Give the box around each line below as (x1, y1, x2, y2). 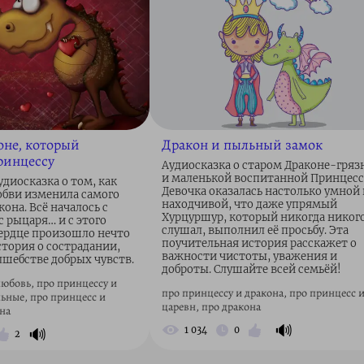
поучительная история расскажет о (162, 236, 357, 250)
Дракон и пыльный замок (162, 134, 323, 154)
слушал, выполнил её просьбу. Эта (162, 223, 349, 237)
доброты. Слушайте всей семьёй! (162, 262, 341, 276)
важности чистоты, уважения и (162, 249, 337, 263)
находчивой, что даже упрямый (162, 197, 337, 211)
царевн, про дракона (162, 298, 261, 314)
